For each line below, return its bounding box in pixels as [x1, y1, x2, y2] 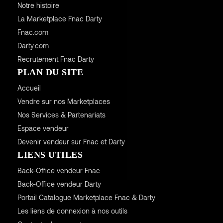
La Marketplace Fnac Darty [17, 14, 102, 23]
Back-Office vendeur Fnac [17, 166, 100, 175]
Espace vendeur [17, 124, 69, 133]
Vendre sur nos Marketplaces [17, 97, 110, 106]
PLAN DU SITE [17, 67, 83, 78]
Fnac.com [17, 28, 48, 37]
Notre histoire [17, 1, 59, 10]
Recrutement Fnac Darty [17, 55, 94, 64]
